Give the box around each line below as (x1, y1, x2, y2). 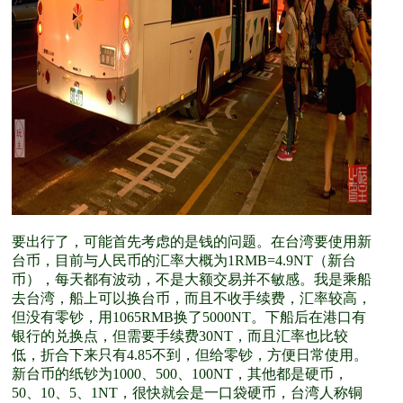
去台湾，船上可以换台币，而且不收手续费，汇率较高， (12, 291, 372, 306)
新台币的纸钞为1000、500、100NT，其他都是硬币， (12, 366, 348, 381)
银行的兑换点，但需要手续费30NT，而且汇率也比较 (12, 328, 348, 344)
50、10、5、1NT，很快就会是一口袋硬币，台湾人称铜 (12, 385, 363, 400)
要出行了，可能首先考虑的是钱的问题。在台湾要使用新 (12, 234, 372, 249)
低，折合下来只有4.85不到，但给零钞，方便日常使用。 (12, 347, 368, 363)
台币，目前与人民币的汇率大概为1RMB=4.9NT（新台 (12, 253, 356, 268)
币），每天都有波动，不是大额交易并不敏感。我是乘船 (12, 272, 372, 287)
